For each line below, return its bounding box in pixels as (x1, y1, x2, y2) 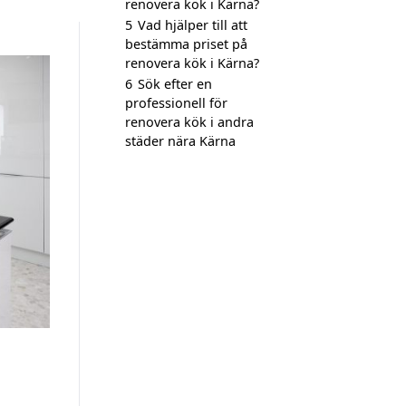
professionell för (125, 94, 227, 111)
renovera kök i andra (125, 113, 254, 130)
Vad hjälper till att (138, 16, 247, 34)
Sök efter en (138, 75, 212, 92)
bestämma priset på (125, 35, 247, 53)
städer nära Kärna (125, 132, 236, 150)
